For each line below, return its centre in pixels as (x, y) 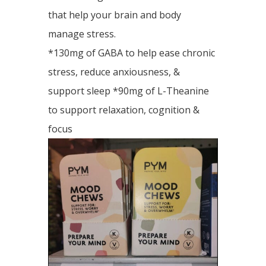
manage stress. (82, 34)
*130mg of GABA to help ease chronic (131, 53)
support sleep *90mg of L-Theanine (128, 91)
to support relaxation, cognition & (123, 110)
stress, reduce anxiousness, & (114, 72)
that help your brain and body (114, 15)
